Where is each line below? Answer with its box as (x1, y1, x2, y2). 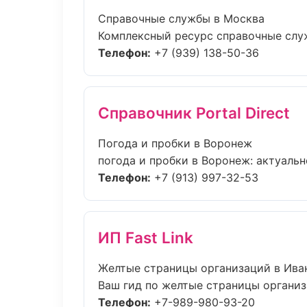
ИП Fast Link (98, 228, 193, 247)
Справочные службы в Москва (98, 12, 265, 25)
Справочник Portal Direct (98, 103, 290, 122)
